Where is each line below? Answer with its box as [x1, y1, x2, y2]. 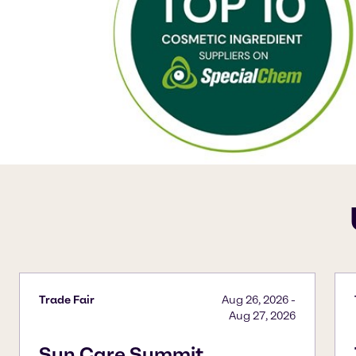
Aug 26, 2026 [222, 293, 289, 308]
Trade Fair [39, 293, 95, 308]
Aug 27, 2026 [229, 309, 296, 323]
